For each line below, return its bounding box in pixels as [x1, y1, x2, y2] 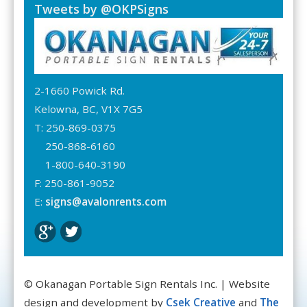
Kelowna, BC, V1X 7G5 [34, 102, 143, 116]
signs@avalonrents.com [45, 195, 167, 208]
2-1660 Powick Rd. [34, 84, 125, 97]
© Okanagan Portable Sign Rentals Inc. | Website [24, 277, 270, 291]
